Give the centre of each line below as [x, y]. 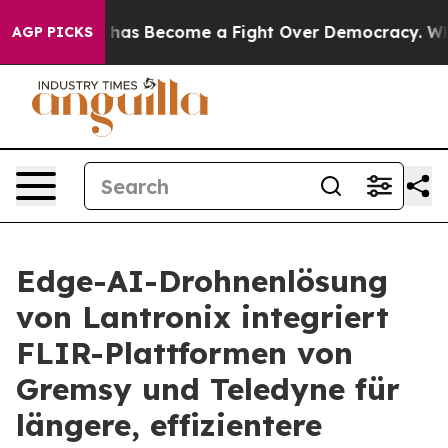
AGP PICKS [52, 32]
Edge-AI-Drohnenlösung [202, 281]
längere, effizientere [169, 425]
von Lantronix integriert [202, 317]
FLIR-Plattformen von [184, 353]
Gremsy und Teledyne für [208, 389]
